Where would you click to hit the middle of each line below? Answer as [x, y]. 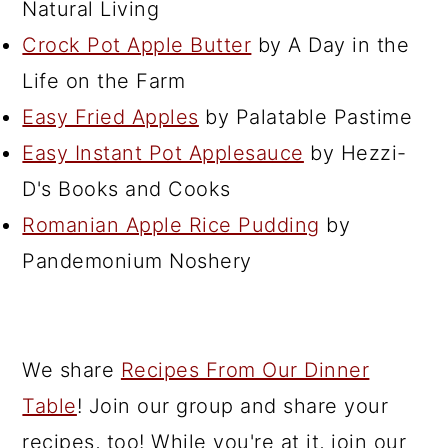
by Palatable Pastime [305, 117]
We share [71, 370]
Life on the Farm [104, 81]
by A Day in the [330, 45]
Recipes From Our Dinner [245, 370]
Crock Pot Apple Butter [137, 45]
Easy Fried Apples [110, 117]
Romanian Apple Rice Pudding [171, 225]
